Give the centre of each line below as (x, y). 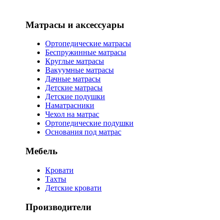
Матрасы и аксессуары (75, 25)
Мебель (41, 151)
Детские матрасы (74, 88)
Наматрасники (70, 106)
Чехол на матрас (72, 114)
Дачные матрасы (73, 79)
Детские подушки (75, 97)
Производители (58, 207)
